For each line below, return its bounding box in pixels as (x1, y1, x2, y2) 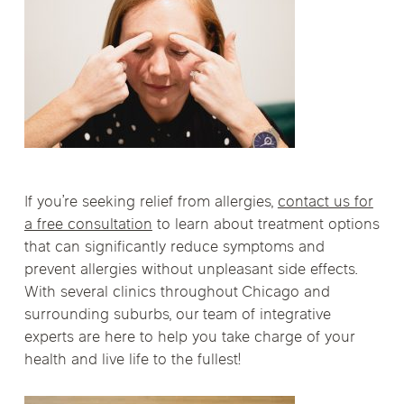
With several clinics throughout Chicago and (23, 282, 330, 305)
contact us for (277, 192, 373, 215)
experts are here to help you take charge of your (23, 327, 354, 350)
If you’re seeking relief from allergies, (23, 192, 278, 215)
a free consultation (23, 215, 152, 237)
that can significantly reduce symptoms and (23, 237, 325, 260)
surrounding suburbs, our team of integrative (23, 305, 331, 327)
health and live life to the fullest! (23, 350, 242, 372)
